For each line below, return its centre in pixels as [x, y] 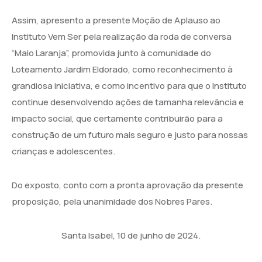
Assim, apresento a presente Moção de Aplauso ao [116, 20]
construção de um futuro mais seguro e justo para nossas [130, 135]
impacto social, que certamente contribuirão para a [117, 118]
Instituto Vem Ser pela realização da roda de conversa [122, 36]
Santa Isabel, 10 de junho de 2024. [131, 235]
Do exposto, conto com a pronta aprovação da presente [127, 185]
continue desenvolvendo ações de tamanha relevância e [128, 102]
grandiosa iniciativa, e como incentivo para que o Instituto [129, 85]
